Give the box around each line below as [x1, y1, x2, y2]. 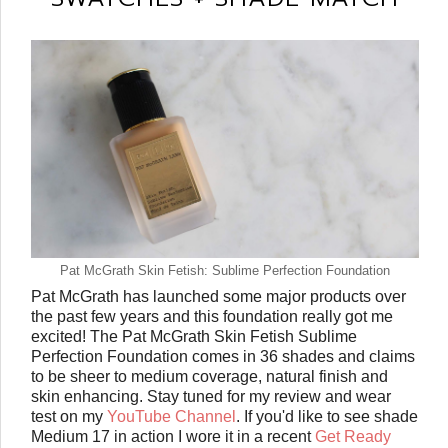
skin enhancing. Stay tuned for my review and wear [31, 388, 391, 405]
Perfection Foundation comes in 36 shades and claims [31, 348, 415, 365]
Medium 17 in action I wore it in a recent [31, 428, 315, 445]
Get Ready [315, 428, 391, 445]
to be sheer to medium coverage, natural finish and [31, 368, 388, 385]
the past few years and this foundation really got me [31, 308, 393, 325]
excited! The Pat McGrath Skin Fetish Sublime [31, 328, 357, 345]
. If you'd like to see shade [236, 408, 418, 425]
